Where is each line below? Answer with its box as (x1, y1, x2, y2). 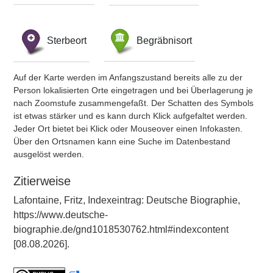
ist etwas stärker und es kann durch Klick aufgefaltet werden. (13, 111, 247, 121)
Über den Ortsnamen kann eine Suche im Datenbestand (13, 136, 230, 146)
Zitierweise (13, 174, 71, 188)
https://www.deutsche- (13, 210, 108, 220)
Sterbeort (47, 35, 87, 46)
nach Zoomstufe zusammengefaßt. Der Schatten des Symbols (13, 98, 253, 108)
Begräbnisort (136, 35, 192, 46)
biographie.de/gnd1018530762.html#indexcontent (13, 224, 229, 235)
